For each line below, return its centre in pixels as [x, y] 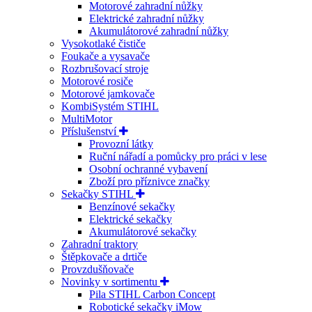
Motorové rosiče [97, 81]
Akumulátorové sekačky [143, 231]
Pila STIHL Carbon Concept [152, 294]
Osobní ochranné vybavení [148, 169]
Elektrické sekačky [131, 219]
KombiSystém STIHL [110, 106]
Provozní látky [121, 143]
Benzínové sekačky [132, 206]
